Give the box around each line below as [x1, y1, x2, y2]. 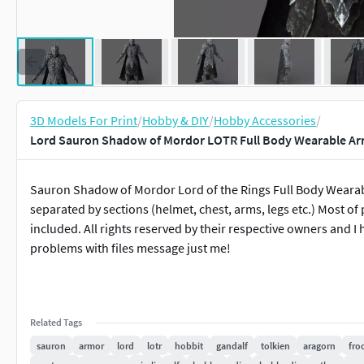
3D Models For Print [30, 112, 137, 128]
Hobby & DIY [142, 112, 209, 128]
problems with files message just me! [30, 240, 231, 256]
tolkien [261, 339, 290, 352]
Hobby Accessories [214, 112, 316, 128]
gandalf [216, 339, 248, 352]
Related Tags [30, 316, 82, 328]
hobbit [175, 339, 203, 352]
